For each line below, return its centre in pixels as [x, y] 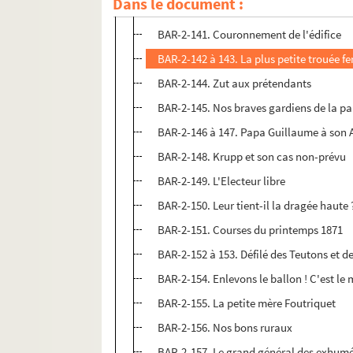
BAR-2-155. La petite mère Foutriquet [247, 303]
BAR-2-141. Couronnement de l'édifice [250, 35]
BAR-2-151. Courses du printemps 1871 [251, 230]
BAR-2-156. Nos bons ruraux [225, 328]
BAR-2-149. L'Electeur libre [222, 181]
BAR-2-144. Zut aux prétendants [235, 84]
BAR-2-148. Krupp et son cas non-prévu [252, 157]
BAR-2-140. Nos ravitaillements [233, 10]
